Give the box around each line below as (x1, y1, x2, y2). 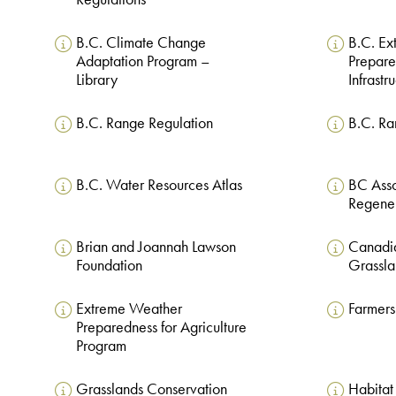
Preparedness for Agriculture (75, 317, 247, 338)
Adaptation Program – (75, 51, 209, 72)
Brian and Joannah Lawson (75, 237, 236, 257)
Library (75, 70, 118, 90)
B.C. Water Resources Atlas (75, 175, 242, 195)
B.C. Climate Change (75, 33, 206, 53)
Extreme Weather (75, 299, 182, 319)
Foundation (75, 255, 142, 276)
